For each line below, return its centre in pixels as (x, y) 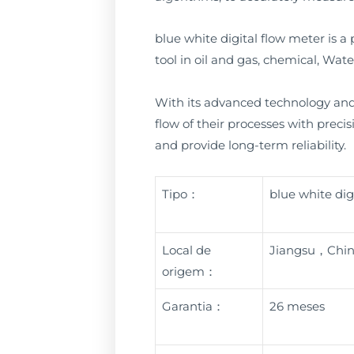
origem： (189, 271)
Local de (186, 250)
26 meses (297, 306)
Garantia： (193, 306)
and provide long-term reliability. (250, 145)
